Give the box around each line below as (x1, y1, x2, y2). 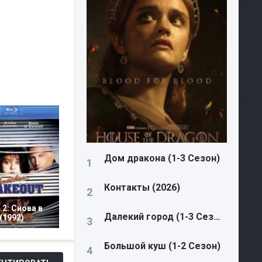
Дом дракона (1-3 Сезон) (104, 153, 220, 164)
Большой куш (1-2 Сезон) (104, 240, 220, 251)
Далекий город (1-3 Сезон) (213, 211, 220, 222)
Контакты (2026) (104, 182, 180, 193)
